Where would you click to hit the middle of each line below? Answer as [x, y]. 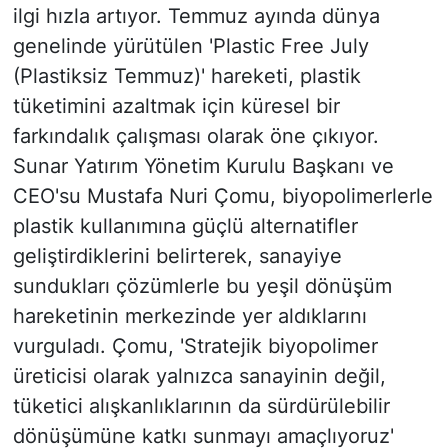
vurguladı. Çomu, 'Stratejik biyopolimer [195, 346]
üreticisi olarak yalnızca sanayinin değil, [199, 376]
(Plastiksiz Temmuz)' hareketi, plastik [186, 76]
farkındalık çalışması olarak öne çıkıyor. [195, 136]
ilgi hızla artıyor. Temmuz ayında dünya [196, 16]
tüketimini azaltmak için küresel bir [176, 106]
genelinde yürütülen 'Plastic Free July [190, 46]
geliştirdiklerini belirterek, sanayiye [177, 256]
